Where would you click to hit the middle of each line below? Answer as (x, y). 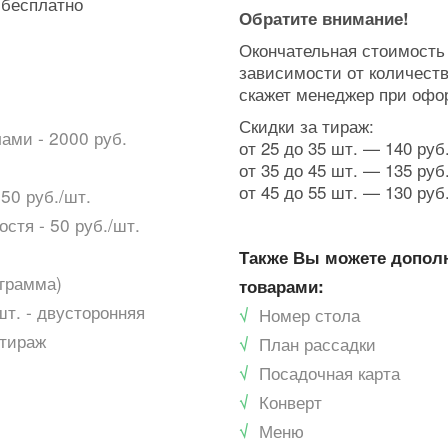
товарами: (281, 285)
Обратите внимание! (324, 18)
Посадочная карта (329, 372)
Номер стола (309, 314)
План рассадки (317, 343)
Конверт (290, 401)
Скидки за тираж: (306, 125)
